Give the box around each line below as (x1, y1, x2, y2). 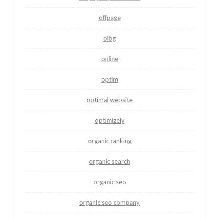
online (101, 54, 118, 63)
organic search (89, 157, 130, 165)
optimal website (87, 95, 132, 104)
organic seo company (79, 198, 140, 206)
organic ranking (88, 136, 131, 145)
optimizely (94, 116, 125, 124)
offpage (98, 13, 121, 22)
